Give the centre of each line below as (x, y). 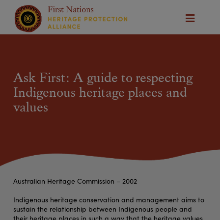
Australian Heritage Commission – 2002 (75, 181)
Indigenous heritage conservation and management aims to (109, 199)
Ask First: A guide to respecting (103, 78)
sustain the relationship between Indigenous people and (102, 209)
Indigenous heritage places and (100, 93)
